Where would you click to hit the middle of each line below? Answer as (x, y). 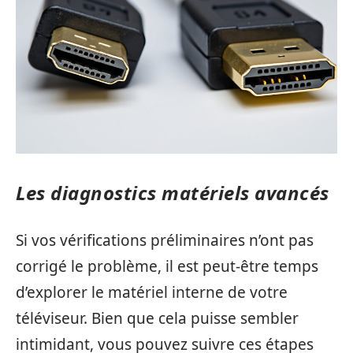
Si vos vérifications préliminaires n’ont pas (165, 241)
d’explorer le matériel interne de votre (152, 293)
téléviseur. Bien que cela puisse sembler (157, 319)
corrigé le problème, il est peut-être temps (167, 267)
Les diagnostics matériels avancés (173, 192)
